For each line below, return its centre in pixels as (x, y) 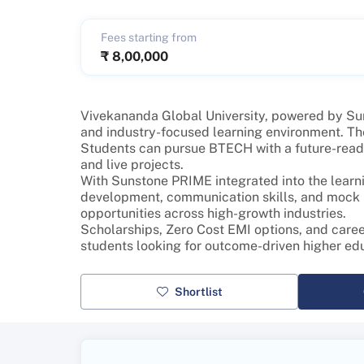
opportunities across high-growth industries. (213, 213)
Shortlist (198, 292)
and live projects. (132, 165)
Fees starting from (149, 37)
